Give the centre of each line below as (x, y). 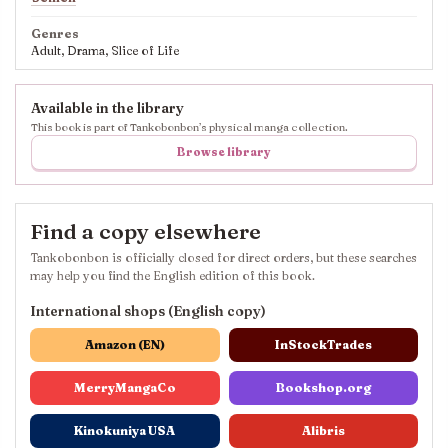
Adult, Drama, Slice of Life (105, 50)
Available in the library (107, 107)
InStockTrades (323, 344)
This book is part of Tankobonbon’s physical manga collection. (189, 126)
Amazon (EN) (124, 344)
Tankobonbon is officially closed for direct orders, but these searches (223, 257)
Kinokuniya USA (125, 430)
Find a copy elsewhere (145, 230)
